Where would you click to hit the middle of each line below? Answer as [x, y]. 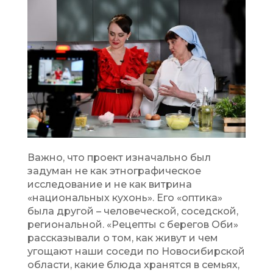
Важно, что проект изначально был [119, 157]
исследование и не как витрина [109, 184]
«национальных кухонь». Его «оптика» [125, 197]
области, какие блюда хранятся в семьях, [133, 264]
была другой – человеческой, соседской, [133, 211]
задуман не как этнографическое [114, 171]
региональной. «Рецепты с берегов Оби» [133, 224]
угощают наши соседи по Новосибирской [136, 251]
